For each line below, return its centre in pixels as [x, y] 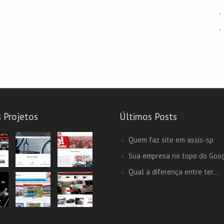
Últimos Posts [148, 116]
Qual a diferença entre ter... [173, 172]
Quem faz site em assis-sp [171, 140]
